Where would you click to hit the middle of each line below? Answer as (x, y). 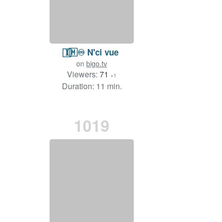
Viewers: (83, 74)
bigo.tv (97, 64)
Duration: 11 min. (92, 86)
